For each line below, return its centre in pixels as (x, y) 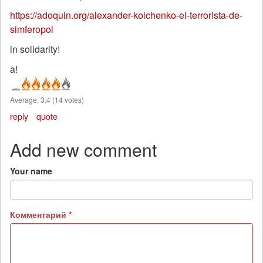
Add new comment (83, 149)
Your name (31, 171)
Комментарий (39, 214)
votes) (73, 100)
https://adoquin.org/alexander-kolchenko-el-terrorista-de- (126, 15)
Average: (25, 100)
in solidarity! (35, 49)
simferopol (32, 29)
